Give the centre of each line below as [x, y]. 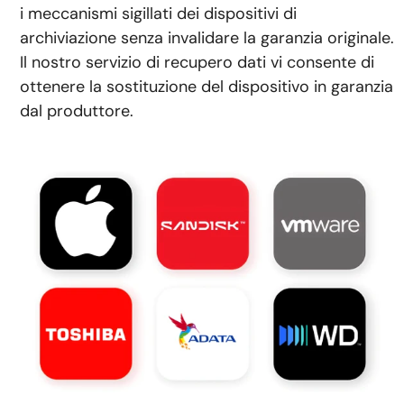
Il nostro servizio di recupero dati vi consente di [197, 62]
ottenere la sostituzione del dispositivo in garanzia [207, 86]
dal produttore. [77, 110]
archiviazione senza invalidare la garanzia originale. [207, 37]
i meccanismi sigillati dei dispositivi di [159, 13]
